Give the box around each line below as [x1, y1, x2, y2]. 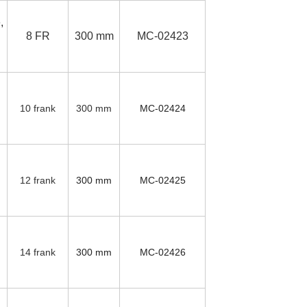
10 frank [20, 103, 56, 114]
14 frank [20, 247, 56, 258]
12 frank [20, 175, 56, 186]
